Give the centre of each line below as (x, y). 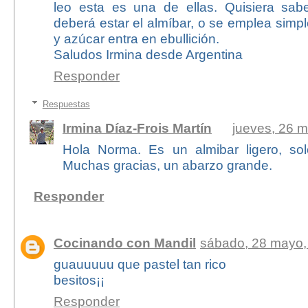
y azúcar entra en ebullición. (136, 39)
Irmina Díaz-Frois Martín (137, 128)
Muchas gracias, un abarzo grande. (167, 165)
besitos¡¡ (79, 280)
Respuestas (66, 104)
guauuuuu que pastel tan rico (140, 264)
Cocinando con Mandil (124, 243)
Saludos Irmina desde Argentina (148, 55)
